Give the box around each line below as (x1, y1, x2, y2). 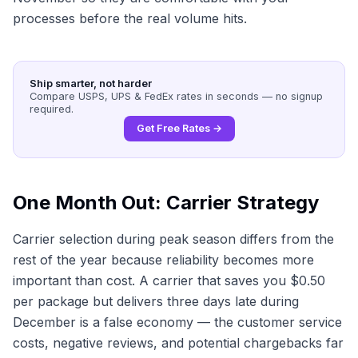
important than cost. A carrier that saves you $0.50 (13, 272, 325, 288)
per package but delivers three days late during (13, 292, 299, 309)
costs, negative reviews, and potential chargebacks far (13, 334, 344, 351)
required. (30, 102, 74, 115)
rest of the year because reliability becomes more (13, 251, 314, 268)
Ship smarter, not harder (30, 77, 152, 89)
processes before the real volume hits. (13, 10, 247, 26)
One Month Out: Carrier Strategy (13, 190, 319, 214)
